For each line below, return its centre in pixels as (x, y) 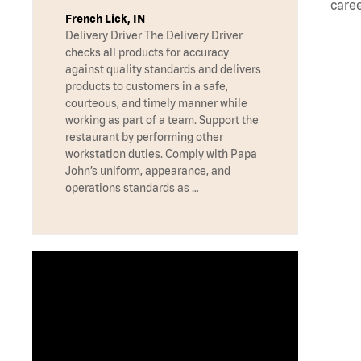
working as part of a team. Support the (162, 120)
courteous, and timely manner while (156, 104)
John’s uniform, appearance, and (148, 171)
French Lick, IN (105, 19)
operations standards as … (132, 188)
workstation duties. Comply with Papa (161, 154)
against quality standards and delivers (163, 70)
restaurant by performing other (144, 137)
